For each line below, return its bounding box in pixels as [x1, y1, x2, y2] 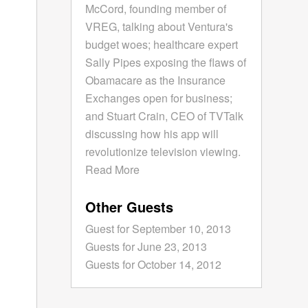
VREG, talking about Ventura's [85, 18, 234, 34]
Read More [85, 161, 140, 177]
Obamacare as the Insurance [85, 71, 226, 88]
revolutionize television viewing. [85, 143, 241, 159]
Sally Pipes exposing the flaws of [85, 54, 247, 70]
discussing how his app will [85, 125, 219, 142]
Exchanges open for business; [85, 89, 233, 106]
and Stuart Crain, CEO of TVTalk [85, 107, 244, 124]
